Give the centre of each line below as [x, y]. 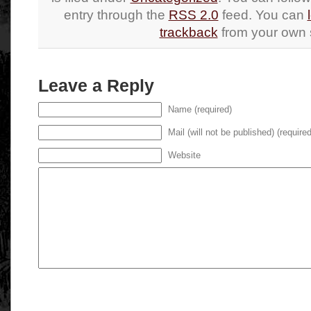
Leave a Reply [96, 85]
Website [184, 155]
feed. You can [263, 15]
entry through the [116, 15]
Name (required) [200, 110]
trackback [188, 32]
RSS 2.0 [193, 15]
